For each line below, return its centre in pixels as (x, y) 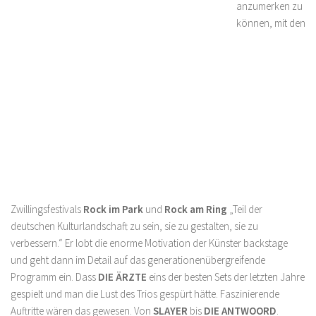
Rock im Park (113, 209)
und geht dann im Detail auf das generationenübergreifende (138, 260)
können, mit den (271, 23)
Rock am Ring (196, 209)
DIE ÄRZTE (121, 277)
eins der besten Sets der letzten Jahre (226, 277)
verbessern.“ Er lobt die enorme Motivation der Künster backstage (149, 243)
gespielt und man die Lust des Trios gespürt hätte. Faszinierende (145, 294)
